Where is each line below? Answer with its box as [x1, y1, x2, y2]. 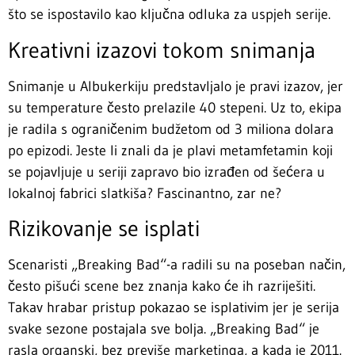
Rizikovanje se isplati [8, 215, 200, 242]
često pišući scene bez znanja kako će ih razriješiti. [8, 277, 315, 296]
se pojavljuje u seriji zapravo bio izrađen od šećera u [8, 162, 325, 181]
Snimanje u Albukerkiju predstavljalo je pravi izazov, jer [8, 77, 343, 95]
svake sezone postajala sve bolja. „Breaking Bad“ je [8, 320, 319, 338]
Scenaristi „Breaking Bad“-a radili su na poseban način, [8, 256, 345, 274]
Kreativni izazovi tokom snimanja [8, 36, 315, 63]
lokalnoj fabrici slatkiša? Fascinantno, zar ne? [8, 184, 281, 202]
